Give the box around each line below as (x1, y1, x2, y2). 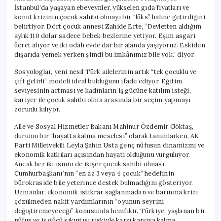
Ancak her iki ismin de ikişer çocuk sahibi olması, (14, 159, 166, 168)
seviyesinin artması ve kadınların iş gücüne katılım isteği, (14, 86, 191, 95)
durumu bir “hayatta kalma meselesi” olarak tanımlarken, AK (14, 131, 199, 140)
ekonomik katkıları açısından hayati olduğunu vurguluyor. (14, 150, 190, 159)
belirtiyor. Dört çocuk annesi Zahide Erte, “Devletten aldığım (14, 22, 202, 31)
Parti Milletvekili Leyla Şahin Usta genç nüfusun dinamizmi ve (14, 141, 205, 149)
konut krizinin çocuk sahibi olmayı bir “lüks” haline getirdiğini (14, 12, 205, 21)
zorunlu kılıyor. (14, 105, 61, 113)
